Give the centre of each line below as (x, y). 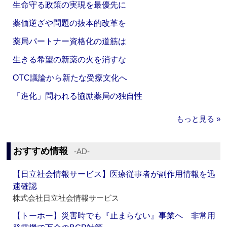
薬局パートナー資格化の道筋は (70, 42)
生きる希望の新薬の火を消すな (70, 60)
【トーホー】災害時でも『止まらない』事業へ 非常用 (114, 216)
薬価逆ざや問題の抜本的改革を (70, 23)
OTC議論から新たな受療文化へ (70, 78)
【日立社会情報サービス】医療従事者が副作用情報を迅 (114, 174)
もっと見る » (198, 119)
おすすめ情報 (41, 151)
